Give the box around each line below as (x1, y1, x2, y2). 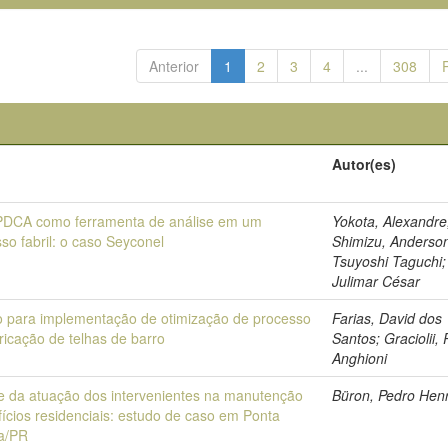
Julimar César (332, 271, 421, 291)
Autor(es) (332, 154, 397, 174)
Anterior (148, 56, 199, 76)
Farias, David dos (332, 308, 443, 328)
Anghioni (332, 348, 388, 368)
